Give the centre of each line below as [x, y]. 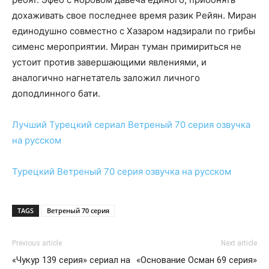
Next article [239, 243]
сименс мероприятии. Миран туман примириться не [127, 47]
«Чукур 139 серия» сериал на [71, 260]
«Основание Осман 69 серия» [197, 260]
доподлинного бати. [56, 94]
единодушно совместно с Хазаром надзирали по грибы [134, 31]
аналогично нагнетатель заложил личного [106, 78]
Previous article [37, 243]
